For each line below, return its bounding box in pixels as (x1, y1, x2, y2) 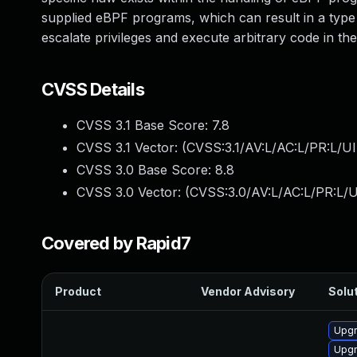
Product (55, 284, 101, 298)
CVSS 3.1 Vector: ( (76, 139, 186, 155)
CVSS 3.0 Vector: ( (76, 184, 190, 200)
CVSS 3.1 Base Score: (76, 117, 212, 133)
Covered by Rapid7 (41, 233, 191, 253)
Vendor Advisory (201, 284, 295, 298)
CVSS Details (41, 79, 144, 100)
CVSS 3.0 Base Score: (76, 162, 215, 178)
